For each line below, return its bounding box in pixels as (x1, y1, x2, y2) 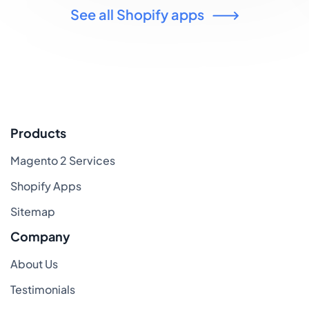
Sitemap (10, 203, 55, 219)
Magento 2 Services (10, 152, 115, 168)
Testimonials (10, 281, 75, 297)
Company (10, 228, 70, 244)
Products (10, 124, 66, 141)
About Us (10, 256, 58, 271)
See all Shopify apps (70, 5, 204, 23)
